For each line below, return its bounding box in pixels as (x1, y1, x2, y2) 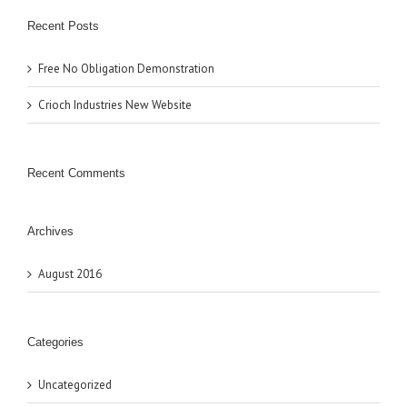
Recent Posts (27, 19, 99, 34)
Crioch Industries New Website (38, 97, 192, 114)
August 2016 (38, 266, 102, 283)
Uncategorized (38, 377, 112, 393)
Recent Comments (27, 166, 125, 181)
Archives (27, 224, 74, 239)
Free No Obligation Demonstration (38, 61, 214, 77)
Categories (27, 335, 84, 350)
